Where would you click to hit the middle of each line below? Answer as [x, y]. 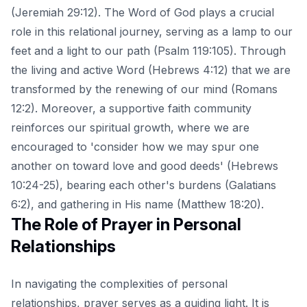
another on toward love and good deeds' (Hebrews [145, 166]
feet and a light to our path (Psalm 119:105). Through [148, 51]
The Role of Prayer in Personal [126, 225]
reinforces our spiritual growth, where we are [130, 128]
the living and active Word [78, 70]
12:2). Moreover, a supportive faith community [131, 109]
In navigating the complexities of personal [119, 284]
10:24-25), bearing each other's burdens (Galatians [144, 185]
